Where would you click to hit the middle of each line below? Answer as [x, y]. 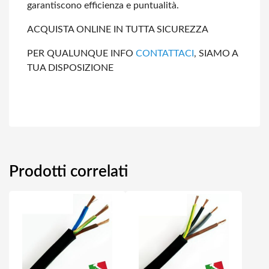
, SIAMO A [216, 53]
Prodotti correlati [68, 172]
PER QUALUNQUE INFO [81, 53]
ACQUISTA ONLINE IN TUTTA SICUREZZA [118, 29]
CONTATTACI [165, 53]
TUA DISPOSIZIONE [70, 68]
